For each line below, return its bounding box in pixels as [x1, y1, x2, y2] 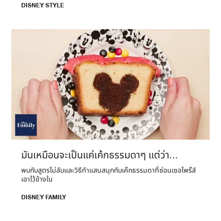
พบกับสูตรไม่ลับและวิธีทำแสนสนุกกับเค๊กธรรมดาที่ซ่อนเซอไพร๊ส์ [21, 165, 196, 176]
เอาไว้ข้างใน [21, 174, 53, 185]
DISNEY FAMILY [21, 193, 66, 202]
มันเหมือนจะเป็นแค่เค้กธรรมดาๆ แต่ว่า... [21, 148, 178, 163]
